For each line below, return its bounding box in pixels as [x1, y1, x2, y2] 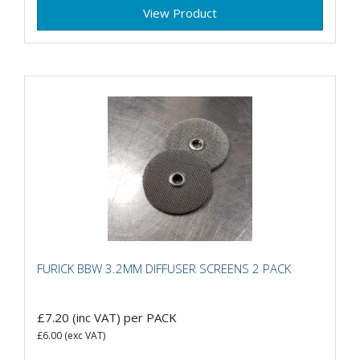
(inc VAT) [69, 309, 124, 326]
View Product [143, 5, 217, 22]
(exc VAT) [62, 329, 105, 343]
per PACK [124, 309, 177, 326]
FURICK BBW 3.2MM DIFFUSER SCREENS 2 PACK [37, 260, 291, 276]
